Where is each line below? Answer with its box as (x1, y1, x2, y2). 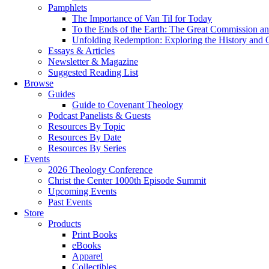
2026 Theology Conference (48, 165, 153, 175)
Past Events (48, 197, 92, 207)
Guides (48, 89, 75, 99)
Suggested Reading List (48, 67, 138, 77)
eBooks (72, 240, 101, 250)
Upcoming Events (48, 186, 116, 196)
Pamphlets (48, 2, 87, 13)
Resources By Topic (48, 121, 125, 131)
